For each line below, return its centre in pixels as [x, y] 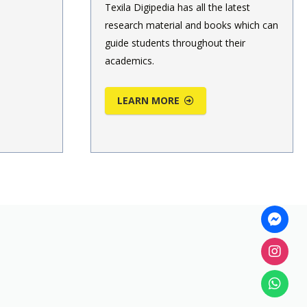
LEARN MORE [149, 100]
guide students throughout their [175, 42]
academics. [130, 60]
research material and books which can [192, 25]
